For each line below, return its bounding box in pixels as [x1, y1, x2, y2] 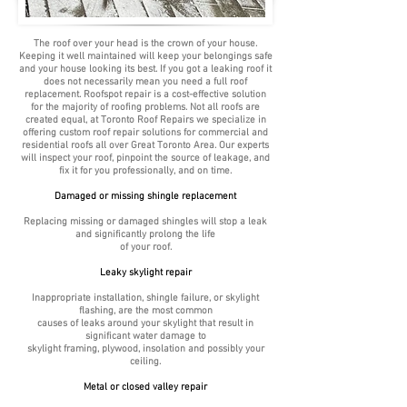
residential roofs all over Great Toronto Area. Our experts [22, 140, 269, 152]
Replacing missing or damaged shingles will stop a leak [24, 216, 267, 228]
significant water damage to [84, 331, 206, 342]
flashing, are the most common [78, 305, 213, 317]
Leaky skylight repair [99, 267, 192, 279]
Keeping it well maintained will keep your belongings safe [18, 51, 273, 63]
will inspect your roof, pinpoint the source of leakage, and [21, 153, 270, 164]
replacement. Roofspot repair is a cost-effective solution [25, 89, 266, 101]
